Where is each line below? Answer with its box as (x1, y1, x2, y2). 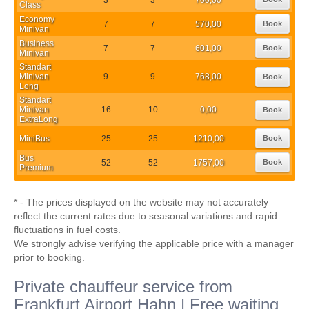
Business (19, 38, 54, 48)
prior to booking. (14, 252, 85, 263)
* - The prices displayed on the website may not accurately (14, 197, 268, 208)
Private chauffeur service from (14, 277, 232, 296)
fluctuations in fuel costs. (14, 224, 121, 235)
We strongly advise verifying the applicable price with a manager (14, 238, 294, 249)
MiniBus (19, 133, 50, 143)
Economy (19, 14, 54, 24)
